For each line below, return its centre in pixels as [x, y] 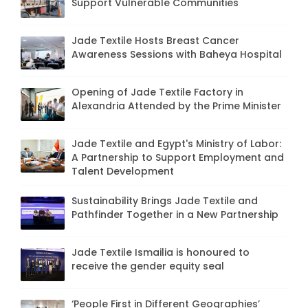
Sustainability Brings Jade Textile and [165, 200]
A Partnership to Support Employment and [178, 157]
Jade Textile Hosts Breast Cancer [155, 40]
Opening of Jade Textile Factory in [157, 92]
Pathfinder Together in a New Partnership [175, 214]
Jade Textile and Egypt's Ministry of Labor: [176, 143]
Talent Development [123, 171]
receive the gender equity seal [148, 266]
